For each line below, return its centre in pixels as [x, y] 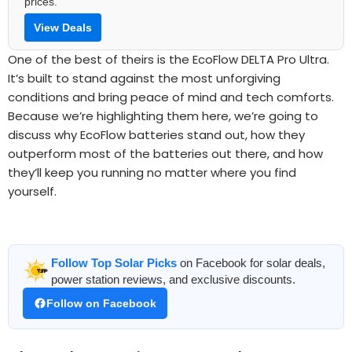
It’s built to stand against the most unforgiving [144, 79]
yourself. [32, 192]
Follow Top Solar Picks [114, 263]
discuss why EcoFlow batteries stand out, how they [156, 135]
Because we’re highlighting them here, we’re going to [163, 116]
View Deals [63, 28]
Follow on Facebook [101, 304]
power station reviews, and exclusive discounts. [173, 280]
